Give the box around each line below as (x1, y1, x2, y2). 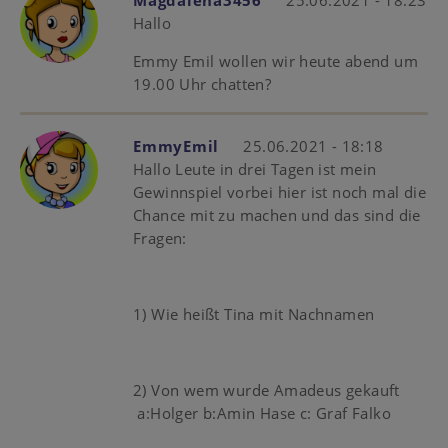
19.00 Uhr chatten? (133, 74, 272, 95)
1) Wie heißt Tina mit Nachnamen (133, 304, 379, 325)
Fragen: (133, 228, 187, 249)
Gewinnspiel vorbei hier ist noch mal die (133, 182, 426, 203)
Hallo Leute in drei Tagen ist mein (133, 159, 377, 180)
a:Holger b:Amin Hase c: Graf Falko (133, 403, 396, 424)
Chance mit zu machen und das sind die (133, 205, 421, 226)
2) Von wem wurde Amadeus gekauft (133, 380, 400, 401)
